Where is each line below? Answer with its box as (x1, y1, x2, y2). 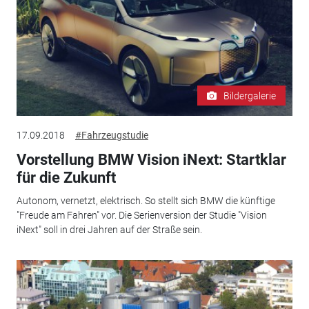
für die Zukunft (16, 168, 116, 186)
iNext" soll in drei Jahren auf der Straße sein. (16, 224, 202, 236)
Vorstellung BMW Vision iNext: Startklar (16, 150, 286, 168)
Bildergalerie (223, 90, 277, 101)
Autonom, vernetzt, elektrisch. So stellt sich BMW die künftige (16, 195, 275, 207)
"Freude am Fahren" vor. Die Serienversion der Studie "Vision (16, 210, 267, 221)
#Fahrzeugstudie (74, 129, 148, 141)
